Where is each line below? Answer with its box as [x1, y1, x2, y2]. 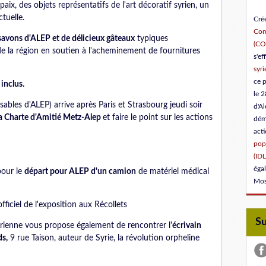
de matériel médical [136, 167, 209, 176]
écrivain [172, 221, 201, 230]
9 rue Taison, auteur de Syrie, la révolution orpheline [8, 234, 199, 242]
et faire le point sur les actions [103, 113, 213, 122]
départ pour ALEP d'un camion [24, 167, 136, 176]
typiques [135, 34, 168, 43]
